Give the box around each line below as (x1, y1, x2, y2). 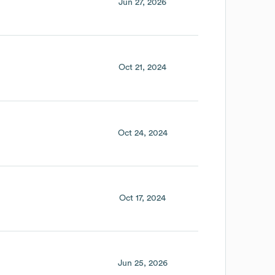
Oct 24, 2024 (117, 128, 168, 137)
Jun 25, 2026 (117, 258, 168, 268)
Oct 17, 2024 (119, 193, 166, 203)
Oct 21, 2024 (118, 63, 167, 72)
